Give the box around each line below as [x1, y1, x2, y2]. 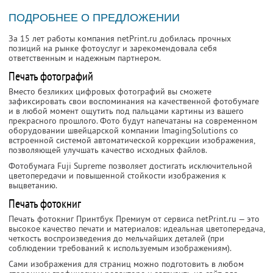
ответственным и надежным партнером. [9, 52, 161, 64]
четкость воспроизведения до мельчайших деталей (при [9, 233, 224, 244]
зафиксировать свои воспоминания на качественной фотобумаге [9, 96, 259, 107]
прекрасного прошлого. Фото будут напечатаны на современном [9, 115, 257, 127]
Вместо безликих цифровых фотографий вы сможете [9, 86, 211, 97]
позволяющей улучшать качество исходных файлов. [9, 144, 207, 156]
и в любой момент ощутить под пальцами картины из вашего [9, 105, 244, 117]
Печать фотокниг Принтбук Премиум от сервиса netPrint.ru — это [9, 213, 260, 225]
